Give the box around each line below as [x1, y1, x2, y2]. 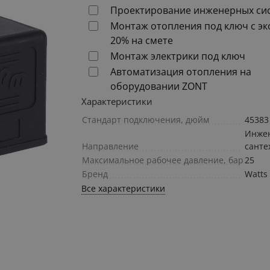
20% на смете [110, 34, 174, 48]
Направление [82, 140, 139, 152]
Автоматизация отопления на [110, 65, 252, 79]
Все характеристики [81, 183, 166, 195]
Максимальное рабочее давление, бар [82, 154, 244, 166]
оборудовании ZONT [110, 80, 208, 93]
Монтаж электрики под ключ [110, 49, 246, 63]
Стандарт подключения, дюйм [82, 114, 210, 126]
